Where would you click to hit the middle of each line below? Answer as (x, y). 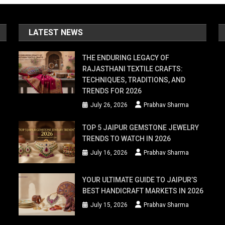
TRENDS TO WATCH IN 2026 (127, 139)
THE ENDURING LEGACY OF (126, 58)
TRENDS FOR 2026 (112, 91)
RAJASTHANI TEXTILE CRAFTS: (133, 69)
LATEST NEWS (56, 32)
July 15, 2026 (109, 205)
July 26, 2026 (109, 105)
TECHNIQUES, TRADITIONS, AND (134, 80)
